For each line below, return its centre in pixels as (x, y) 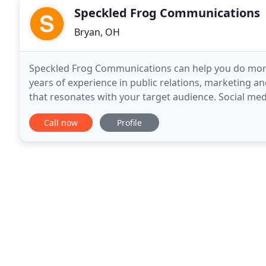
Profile (129, 123)
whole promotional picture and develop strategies (142, 111)
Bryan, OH (97, 32)
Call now (61, 123)
